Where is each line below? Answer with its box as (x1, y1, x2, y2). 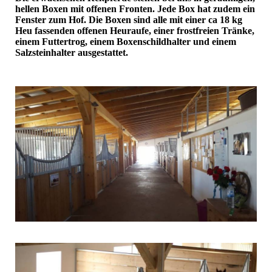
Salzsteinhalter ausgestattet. (15, 47, 128, 58)
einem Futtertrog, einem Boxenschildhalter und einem (15, 36, 236, 47)
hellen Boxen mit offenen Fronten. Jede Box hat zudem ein (15, 4, 255, 15)
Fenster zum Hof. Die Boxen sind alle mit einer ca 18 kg (15, 15, 242, 25)
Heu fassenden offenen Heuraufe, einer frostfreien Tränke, (15, 25, 254, 36)
